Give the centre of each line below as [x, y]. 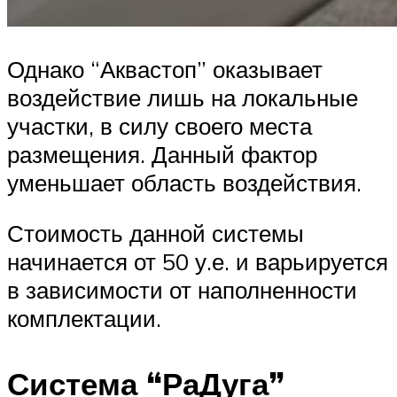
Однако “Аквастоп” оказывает [165, 69]
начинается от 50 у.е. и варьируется [198, 262]
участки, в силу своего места [160, 125]
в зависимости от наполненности [182, 290]
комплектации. [87, 319]
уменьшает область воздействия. [184, 182]
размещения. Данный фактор [162, 154]
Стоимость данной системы [156, 234]
